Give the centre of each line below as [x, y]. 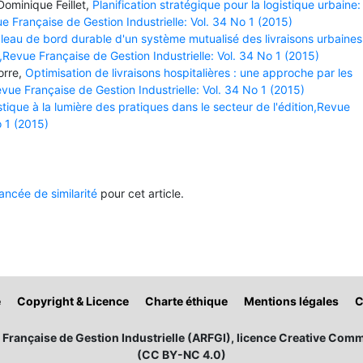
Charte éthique [186, 301]
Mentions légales [291, 301]
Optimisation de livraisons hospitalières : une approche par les [189, 72]
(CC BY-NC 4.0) [181, 354]
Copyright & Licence [73, 301]
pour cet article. [141, 193]
